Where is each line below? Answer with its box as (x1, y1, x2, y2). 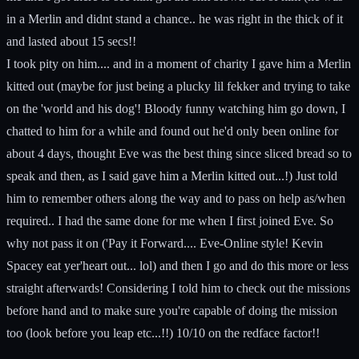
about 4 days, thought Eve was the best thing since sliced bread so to (6, 146, 352, 160)
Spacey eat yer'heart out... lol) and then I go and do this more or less (6, 258, 349, 272)
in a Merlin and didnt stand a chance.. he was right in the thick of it (6, 11, 343, 26)
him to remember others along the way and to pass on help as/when (6, 191, 345, 205)
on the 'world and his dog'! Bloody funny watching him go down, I (6, 101, 345, 115)
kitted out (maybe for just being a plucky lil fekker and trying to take (6, 79, 350, 93)
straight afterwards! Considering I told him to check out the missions (6, 280, 350, 295)
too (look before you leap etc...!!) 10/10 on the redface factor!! (6, 325, 320, 340)
